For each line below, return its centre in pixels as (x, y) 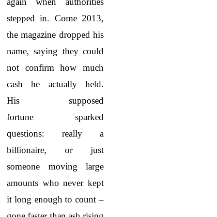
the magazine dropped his (55, 35)
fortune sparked (55, 117)
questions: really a (55, 133)
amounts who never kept (55, 183)
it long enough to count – (55, 199)
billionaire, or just (55, 150)
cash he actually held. (55, 84)
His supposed (55, 101)
